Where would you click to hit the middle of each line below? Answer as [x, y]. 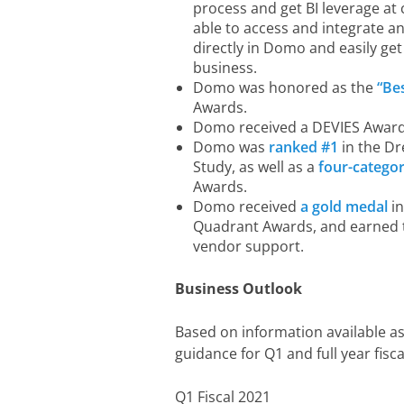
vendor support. [248, 246]
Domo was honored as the [285, 87]
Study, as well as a [256, 167]
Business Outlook [239, 289]
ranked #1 [303, 147]
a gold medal [344, 207]
